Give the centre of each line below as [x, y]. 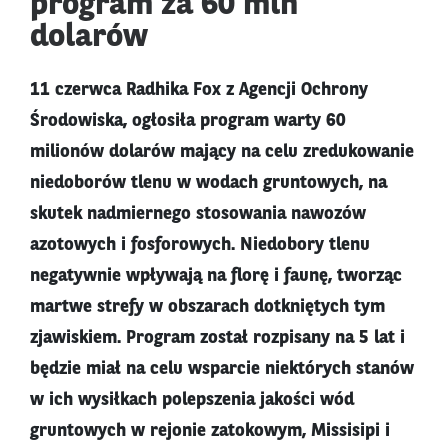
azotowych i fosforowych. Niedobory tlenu [200, 245]
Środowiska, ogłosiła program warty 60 [188, 121]
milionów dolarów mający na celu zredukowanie [222, 152]
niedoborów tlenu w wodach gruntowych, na [208, 183]
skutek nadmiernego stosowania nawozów [198, 214]
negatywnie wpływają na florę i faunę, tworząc [216, 276]
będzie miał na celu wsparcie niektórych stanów [222, 369]
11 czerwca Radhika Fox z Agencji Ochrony [199, 90]
